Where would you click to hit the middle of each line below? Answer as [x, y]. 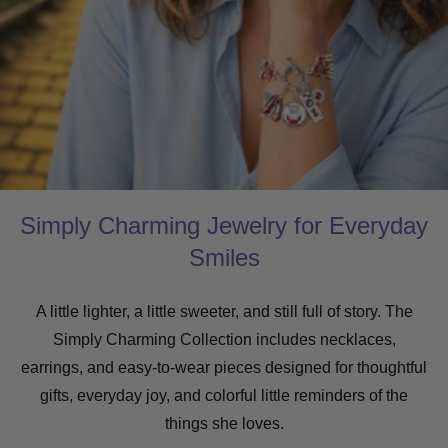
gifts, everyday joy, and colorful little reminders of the [224, 396]
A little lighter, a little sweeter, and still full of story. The [224, 312]
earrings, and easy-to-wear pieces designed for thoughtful [224, 368]
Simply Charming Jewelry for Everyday [224, 226]
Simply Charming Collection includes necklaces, [224, 340]
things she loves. [224, 424]
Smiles [224, 258]
